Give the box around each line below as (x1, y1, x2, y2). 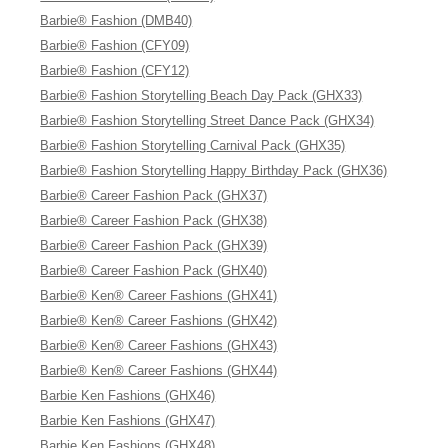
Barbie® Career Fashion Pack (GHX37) (40, 188, 268, 203)
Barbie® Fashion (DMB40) (40, 13, 193, 28)
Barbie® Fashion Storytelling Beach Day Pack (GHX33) (40, 88, 363, 103)
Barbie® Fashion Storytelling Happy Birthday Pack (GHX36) (40, 163, 388, 178)
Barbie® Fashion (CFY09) (40, 38, 190, 53)
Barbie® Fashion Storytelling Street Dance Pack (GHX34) (40, 113, 375, 128)
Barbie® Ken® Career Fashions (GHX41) (40, 288, 278, 303)
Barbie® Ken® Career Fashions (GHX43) (40, 338, 278, 353)
